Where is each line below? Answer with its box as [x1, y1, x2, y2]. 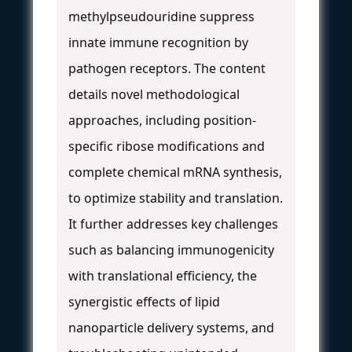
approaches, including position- [68, 111, 256, 129]
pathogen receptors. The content [68, 59, 266, 77]
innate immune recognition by [68, 33, 248, 51]
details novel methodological [68, 85, 240, 103]
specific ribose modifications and [68, 137, 265, 155]
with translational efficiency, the [68, 266, 257, 284]
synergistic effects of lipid [68, 292, 220, 310]
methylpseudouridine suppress [68, 7, 255, 25]
